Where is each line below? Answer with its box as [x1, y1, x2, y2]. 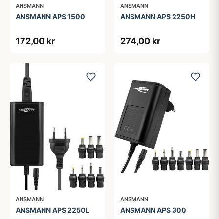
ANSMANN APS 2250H [120, 12, 195, 21]
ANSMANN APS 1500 [16, 12, 85, 21]
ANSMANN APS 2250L [16, 205, 89, 214]
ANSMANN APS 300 [120, 205, 186, 214]
